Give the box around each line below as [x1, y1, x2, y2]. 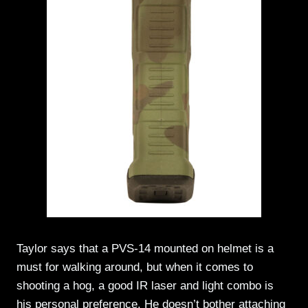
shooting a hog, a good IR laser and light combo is [16, 278, 274, 292]
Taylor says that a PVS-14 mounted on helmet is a [16, 241, 274, 255]
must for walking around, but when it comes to [16, 260, 253, 274]
